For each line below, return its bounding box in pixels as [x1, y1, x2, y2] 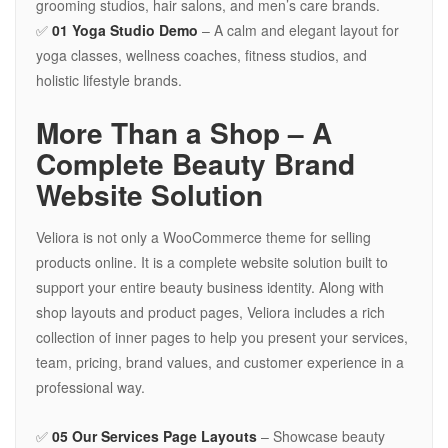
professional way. [36, 376, 145, 397]
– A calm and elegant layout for [198, 19, 399, 40]
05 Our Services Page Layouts [52, 425, 257, 446]
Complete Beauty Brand [36, 142, 355, 184]
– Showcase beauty [257, 425, 385, 446]
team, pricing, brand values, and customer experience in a [36, 351, 404, 372]
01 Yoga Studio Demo [52, 19, 198, 40]
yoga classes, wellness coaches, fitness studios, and [36, 44, 367, 65]
